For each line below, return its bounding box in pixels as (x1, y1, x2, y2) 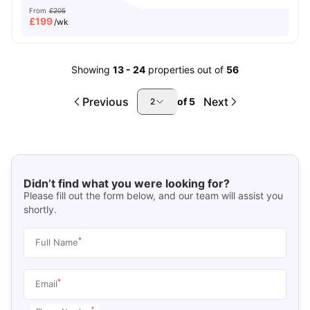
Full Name (35, 236, 78, 248)
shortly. (23, 203, 57, 215)
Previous (82, 95, 129, 109)
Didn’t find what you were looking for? (23, 176, 230, 190)
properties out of (148, 64, 226, 75)
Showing (71, 64, 110, 75)
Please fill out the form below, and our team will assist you (23, 189, 283, 201)
